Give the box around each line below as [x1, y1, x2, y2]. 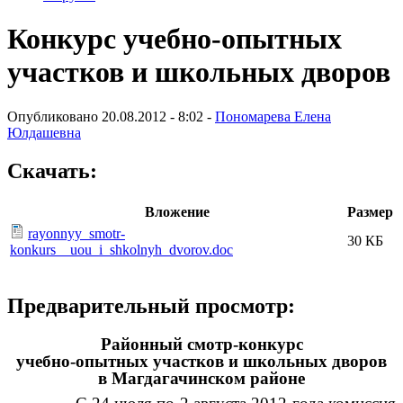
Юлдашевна [7, 124, 81, 140]
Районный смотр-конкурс [100, 335, 303, 354]
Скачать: [7, 158, 97, 183]
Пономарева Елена [215, 108, 331, 124]
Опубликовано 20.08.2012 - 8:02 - [7, 108, 215, 124]
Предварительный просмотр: [7, 294, 295, 318]
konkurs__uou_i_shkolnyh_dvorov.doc [10, 241, 233, 257]
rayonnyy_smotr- [28, 225, 125, 241]
